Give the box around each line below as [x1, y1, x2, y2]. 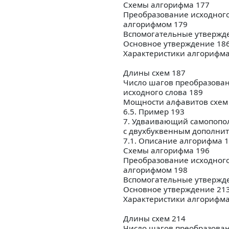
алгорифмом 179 [123, 19, 188, 30]
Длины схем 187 [123, 67, 186, 78]
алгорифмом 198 [123, 165, 188, 175]
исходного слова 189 [123, 87, 203, 98]
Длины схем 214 [123, 213, 186, 224]
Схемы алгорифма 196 [123, 145, 210, 156]
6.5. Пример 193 [123, 106, 185, 117]
